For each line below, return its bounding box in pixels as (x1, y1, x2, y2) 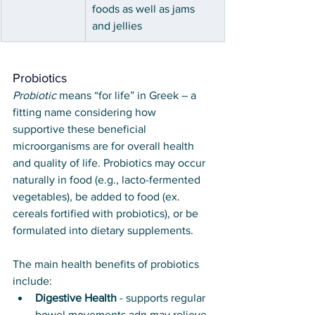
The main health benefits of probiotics (13, 258, 202, 271)
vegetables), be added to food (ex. (13, 191, 183, 203)
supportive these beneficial (13, 123, 149, 136)
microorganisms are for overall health (13, 140, 197, 153)
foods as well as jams (92, 3, 198, 15)
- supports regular (117, 292, 208, 304)
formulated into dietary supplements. (13, 224, 196, 237)
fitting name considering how (13, 106, 159, 119)
